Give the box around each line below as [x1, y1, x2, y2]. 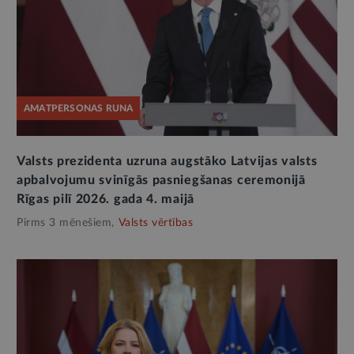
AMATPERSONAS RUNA [24, 103, 134, 113]
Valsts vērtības [118, 217, 193, 228]
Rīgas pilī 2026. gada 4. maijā [17, 192, 194, 205]
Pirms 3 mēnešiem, [17, 217, 115, 228]
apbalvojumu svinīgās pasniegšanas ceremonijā [17, 173, 306, 186]
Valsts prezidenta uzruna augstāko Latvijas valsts [17, 154, 318, 168]
